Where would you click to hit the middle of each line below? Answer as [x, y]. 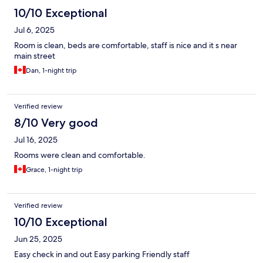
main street [35, 56]
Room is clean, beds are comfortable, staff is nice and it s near [126, 45]
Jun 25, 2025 [38, 239]
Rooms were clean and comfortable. [80, 155]
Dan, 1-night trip [51, 71]
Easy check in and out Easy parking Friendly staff [102, 254]
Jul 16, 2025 [36, 140]
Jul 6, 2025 [34, 30]
